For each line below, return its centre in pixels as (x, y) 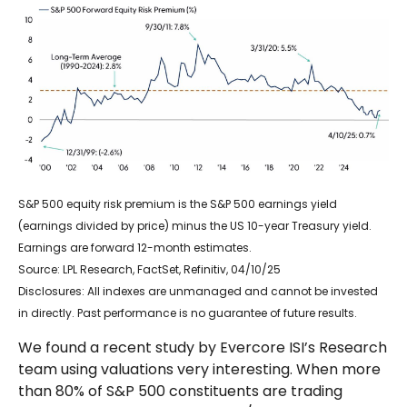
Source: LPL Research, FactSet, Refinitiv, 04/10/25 (149, 270)
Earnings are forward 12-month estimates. (135, 248)
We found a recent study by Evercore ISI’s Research (203, 348)
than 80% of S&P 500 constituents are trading (180, 392)
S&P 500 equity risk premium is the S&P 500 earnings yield (178, 204)
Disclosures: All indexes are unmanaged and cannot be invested (198, 292)
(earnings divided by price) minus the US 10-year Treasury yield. (195, 226)
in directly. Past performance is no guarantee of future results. (188, 313)
